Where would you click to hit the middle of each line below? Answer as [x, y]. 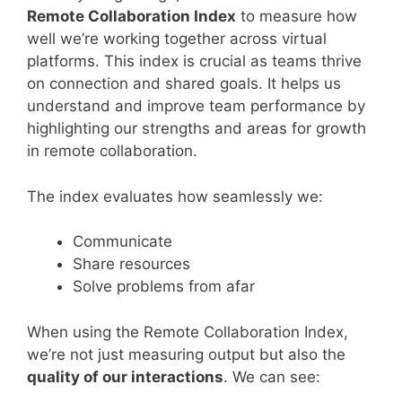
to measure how [297, 16]
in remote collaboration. [112, 151]
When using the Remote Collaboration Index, [188, 332]
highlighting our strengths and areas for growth [197, 128]
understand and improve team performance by [196, 106]
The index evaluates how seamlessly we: [175, 196]
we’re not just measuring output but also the [186, 354]
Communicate [122, 241]
